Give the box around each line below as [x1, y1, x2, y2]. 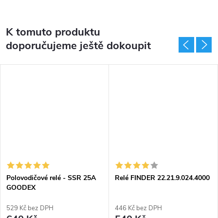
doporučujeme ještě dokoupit [6, 38, 151, 53]
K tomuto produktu [6, 25, 100, 39]
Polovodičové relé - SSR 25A [6, 173, 96, 182]
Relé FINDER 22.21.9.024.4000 [115, 173, 210, 182]
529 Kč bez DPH [6, 203, 54, 213]
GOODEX [6, 182, 36, 192]
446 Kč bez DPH [115, 203, 162, 213]
